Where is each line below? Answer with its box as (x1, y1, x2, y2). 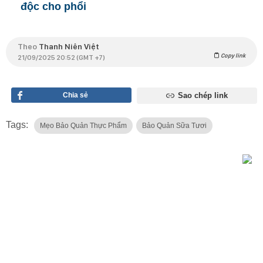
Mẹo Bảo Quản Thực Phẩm (40, 122, 127, 130)
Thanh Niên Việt (39, 42, 99, 52)
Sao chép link (177, 91, 228, 100)
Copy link (220, 52, 245, 59)
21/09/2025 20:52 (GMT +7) (18, 53, 105, 62)
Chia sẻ (63, 91, 89, 100)
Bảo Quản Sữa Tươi (142, 122, 207, 130)
